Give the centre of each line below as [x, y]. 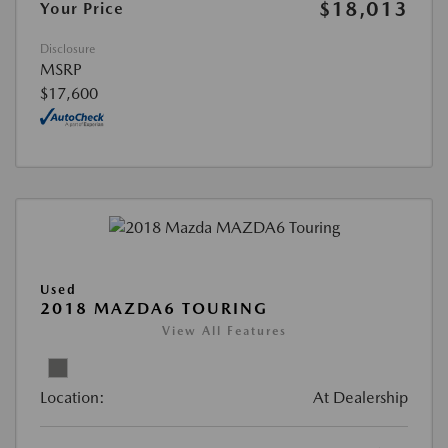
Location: [72, 397]
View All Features [224, 330]
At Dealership [360, 397]
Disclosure [67, 49]
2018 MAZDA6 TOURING [154, 308]
